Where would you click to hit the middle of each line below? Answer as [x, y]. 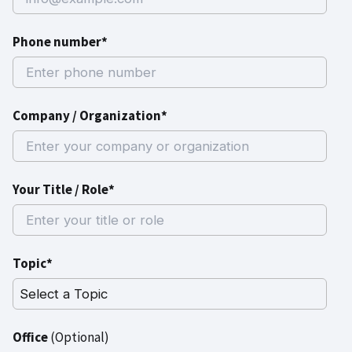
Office [30, 337]
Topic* [33, 263]
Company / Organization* [90, 115]
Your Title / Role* [64, 189]
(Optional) [80, 337]
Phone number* [60, 41]
